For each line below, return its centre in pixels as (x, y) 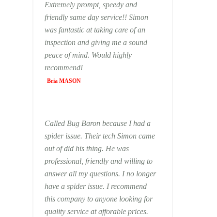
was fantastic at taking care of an (95, 30)
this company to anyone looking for (98, 199)
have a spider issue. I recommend (75, 186)
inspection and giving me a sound (96, 42)
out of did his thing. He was (75, 148)
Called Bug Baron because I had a (97, 123)
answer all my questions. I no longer (83, 174)
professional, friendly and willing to (98, 161)
